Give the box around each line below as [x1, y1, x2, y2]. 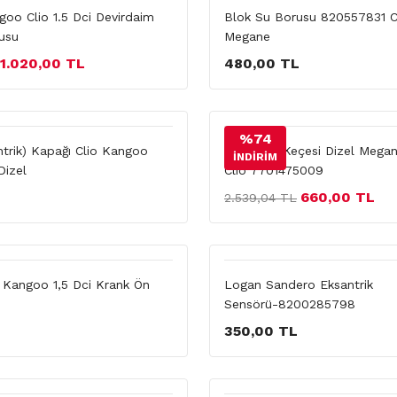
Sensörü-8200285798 [224, 297, 355, 311]
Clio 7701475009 [224, 163, 323, 177]
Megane [224, 29, 270, 43]
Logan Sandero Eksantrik [224, 277, 373, 292]
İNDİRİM [233, 151, 277, 163]
